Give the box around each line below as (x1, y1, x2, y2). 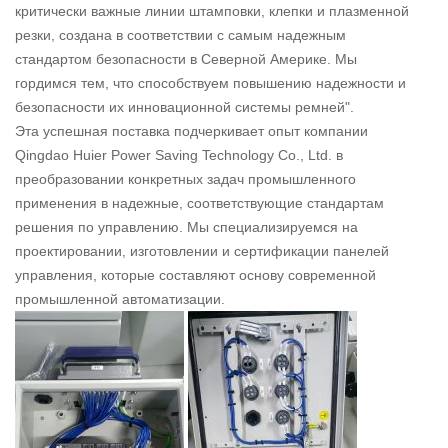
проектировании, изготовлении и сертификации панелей (15, 243, 389, 260)
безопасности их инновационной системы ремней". (15, 99, 354, 116)
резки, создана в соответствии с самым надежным (15, 27, 346, 44)
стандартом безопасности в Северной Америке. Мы (15, 51, 357, 68)
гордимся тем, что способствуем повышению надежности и (15, 75, 406, 92)
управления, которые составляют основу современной (15, 267, 376, 284)
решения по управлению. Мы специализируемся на (15, 219, 358, 236)
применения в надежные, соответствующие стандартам (15, 195, 384, 212)
